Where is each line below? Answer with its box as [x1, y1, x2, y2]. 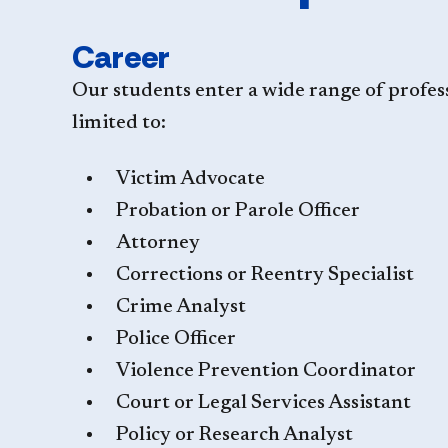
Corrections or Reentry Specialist [116, 265, 414, 285]
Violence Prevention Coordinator [116, 361, 416, 381]
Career [72, 36, 170, 78]
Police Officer [116, 329, 236, 349]
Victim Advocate [116, 169, 265, 189]
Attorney [116, 233, 200, 253]
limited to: [72, 113, 166, 133]
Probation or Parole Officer [116, 201, 360, 221]
